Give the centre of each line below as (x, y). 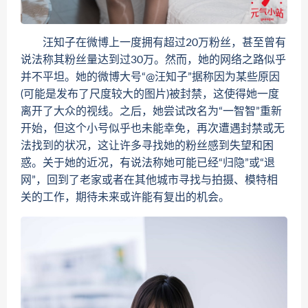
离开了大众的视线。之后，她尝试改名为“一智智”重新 (151, 112)
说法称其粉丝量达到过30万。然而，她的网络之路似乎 (153, 60)
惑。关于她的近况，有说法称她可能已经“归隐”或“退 (148, 163)
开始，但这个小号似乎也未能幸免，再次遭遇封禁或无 (153, 129)
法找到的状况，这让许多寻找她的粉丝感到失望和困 (147, 146)
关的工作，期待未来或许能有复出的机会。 (125, 198)
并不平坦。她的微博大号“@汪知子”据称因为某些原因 (150, 77)
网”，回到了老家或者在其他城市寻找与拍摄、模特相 (149, 180)
